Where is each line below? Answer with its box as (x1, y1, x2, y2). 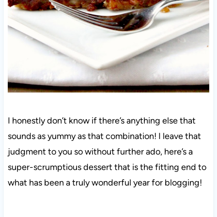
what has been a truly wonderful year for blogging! (7, 177, 202, 188)
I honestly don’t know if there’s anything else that (7, 115, 196, 126)
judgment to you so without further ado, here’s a (7, 146, 193, 157)
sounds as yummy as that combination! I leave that (7, 131, 201, 142)
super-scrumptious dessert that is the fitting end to (7, 162, 206, 173)
